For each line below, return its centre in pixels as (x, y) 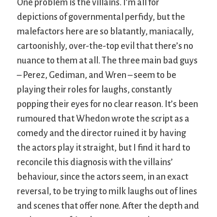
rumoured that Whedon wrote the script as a (103, 118)
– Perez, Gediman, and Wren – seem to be (97, 75)
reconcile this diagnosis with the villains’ (95, 162)
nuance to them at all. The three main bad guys (107, 60)
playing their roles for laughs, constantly (94, 89)
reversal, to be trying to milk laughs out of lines (107, 191)
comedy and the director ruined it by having (101, 133)
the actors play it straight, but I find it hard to (104, 147)
